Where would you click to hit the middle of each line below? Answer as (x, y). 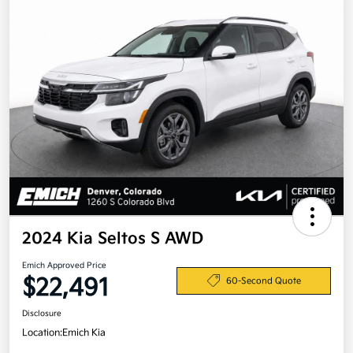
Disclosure (42, 314)
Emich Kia (84, 333)
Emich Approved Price (64, 266)
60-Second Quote (263, 281)
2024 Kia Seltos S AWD (113, 239)
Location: (42, 333)
